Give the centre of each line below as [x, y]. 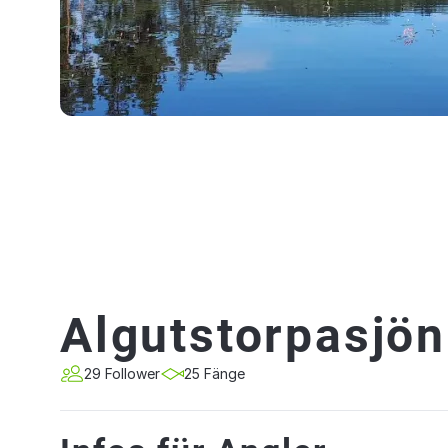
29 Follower [122, 373]
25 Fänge [214, 373]
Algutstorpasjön [253, 335]
